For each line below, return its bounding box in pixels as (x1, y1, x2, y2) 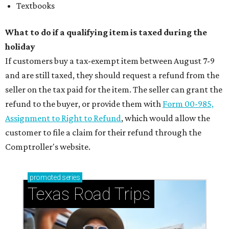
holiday (5, 41, 35, 52)
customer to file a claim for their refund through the (5, 127, 201, 138)
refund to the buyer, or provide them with (5, 99, 161, 109)
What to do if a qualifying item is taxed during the (5, 27, 207, 37)
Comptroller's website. (5, 142, 90, 152)
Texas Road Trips (28, 184, 150, 204)
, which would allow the (121, 113, 210, 123)
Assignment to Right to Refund (5, 113, 121, 123)
